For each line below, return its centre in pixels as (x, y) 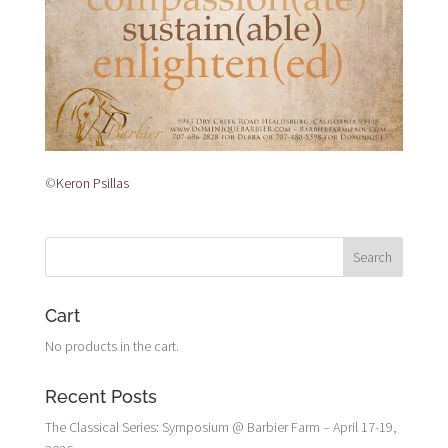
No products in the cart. (111, 345)
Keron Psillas (92, 182)
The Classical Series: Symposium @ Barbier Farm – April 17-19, (220, 426)
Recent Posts (100, 396)
